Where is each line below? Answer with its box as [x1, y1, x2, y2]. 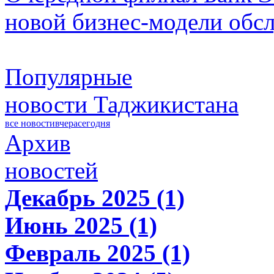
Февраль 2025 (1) [5, 240, 190, 267]
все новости [5, 118, 55, 129]
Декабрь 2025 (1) [5, 185, 185, 212]
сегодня [78, 118, 110, 129]
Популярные [5, 64, 132, 91]
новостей [5, 157, 98, 184]
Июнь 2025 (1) [5, 212, 157, 239]
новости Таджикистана [5, 91, 239, 118]
